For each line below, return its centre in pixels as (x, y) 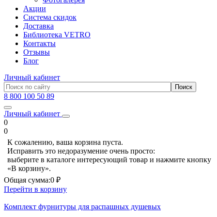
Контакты (39, 43)
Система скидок (50, 17)
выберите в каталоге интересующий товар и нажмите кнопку (109, 160)
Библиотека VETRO (57, 35)
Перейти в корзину (35, 189)
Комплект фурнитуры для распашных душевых (82, 207)
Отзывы (37, 52)
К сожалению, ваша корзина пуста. (65, 142)
